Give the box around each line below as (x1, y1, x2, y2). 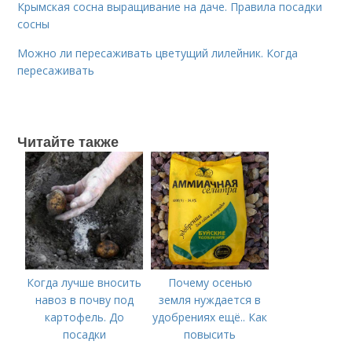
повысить (184, 327, 236, 342)
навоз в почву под (35, 292, 134, 307)
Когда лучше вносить (27, 275, 142, 290)
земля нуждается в (159, 292, 262, 307)
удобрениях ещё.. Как (152, 310, 268, 324)
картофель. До (44, 310, 124, 324)
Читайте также (17, 131, 119, 152)
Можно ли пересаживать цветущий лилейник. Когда (17, 46, 299, 60)
